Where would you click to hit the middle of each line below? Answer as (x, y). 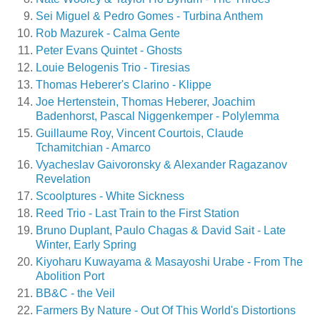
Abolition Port (70, 276)
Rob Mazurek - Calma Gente (108, 34)
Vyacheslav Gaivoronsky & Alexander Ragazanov (161, 164)
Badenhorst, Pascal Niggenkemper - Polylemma (157, 116)
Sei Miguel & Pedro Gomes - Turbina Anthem (149, 16)
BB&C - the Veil (75, 293)
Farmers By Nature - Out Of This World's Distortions (166, 310)
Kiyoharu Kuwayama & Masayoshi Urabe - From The (169, 261)
